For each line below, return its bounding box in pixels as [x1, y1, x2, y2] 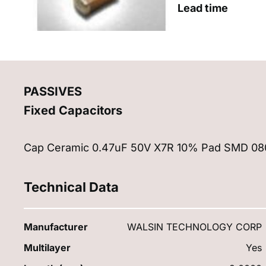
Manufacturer [24, 220, 88, 233]
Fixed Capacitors [24, 103, 122, 118]
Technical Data [24, 179, 119, 195]
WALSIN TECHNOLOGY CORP [127, 220, 262, 233]
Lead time [178, 1, 228, 14]
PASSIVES [24, 84, 82, 99]
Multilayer [24, 241, 71, 254]
